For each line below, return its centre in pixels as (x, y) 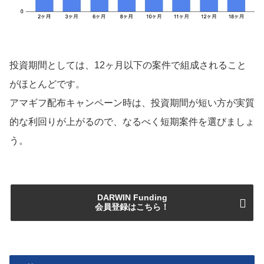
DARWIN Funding (132, 198)
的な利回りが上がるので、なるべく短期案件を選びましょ (132, 122)
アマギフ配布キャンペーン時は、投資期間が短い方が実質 (132, 103)
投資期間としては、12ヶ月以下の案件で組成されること (128, 65)
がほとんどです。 (47, 84)
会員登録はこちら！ (132, 207)
